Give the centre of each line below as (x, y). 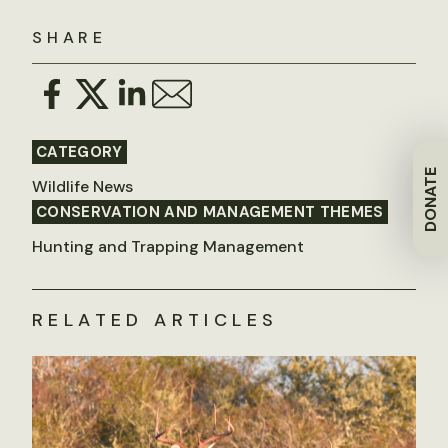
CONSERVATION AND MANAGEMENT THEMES (210, 212)
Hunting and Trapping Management (168, 246)
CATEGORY (79, 152)
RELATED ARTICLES (155, 320)
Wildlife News (82, 186)
